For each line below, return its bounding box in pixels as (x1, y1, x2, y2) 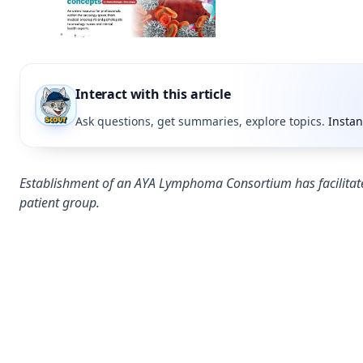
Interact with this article (75, 85, 231, 104)
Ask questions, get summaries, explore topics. (75, 113, 325, 130)
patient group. (19, 194, 100, 212)
